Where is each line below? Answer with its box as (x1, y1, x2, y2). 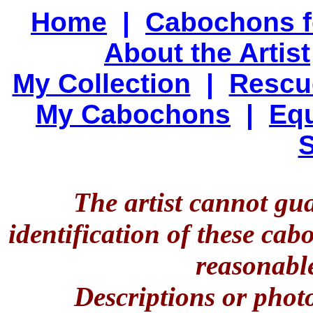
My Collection (12, 68, 191, 99)
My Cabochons (36, 99, 231, 130)
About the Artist (104, 38, 310, 68)
